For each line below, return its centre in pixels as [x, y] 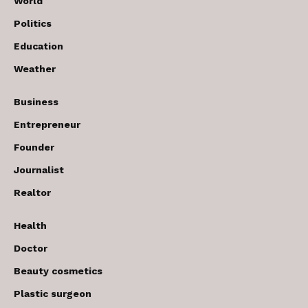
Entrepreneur [47, 125]
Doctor [31, 249]
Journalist [39, 170]
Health [30, 226]
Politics [33, 24]
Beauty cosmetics [58, 271]
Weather [35, 69]
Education [38, 46]
